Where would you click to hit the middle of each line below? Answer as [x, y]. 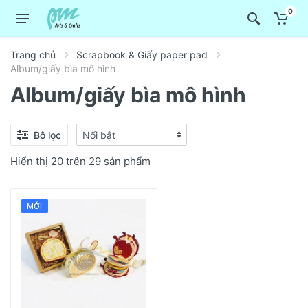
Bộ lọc [47, 135]
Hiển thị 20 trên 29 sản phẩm [80, 161]
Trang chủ [33, 55]
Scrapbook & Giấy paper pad [142, 55]
